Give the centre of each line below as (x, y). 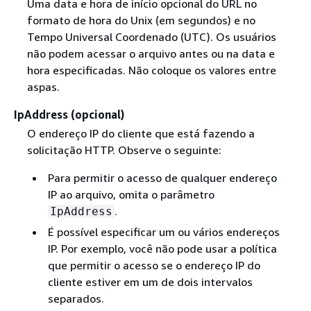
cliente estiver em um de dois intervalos (150, 281)
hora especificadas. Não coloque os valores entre (151, 70)
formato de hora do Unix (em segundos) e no (141, 20)
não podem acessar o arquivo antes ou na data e (151, 53)
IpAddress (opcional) (69, 114)
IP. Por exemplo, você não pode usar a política (162, 248)
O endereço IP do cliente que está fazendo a (141, 133)
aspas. (43, 86)
